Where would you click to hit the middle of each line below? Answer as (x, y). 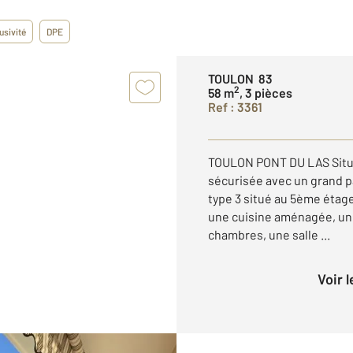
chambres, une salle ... (269, 234)
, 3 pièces (266, 93)
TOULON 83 (240, 78)
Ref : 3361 (235, 107)
